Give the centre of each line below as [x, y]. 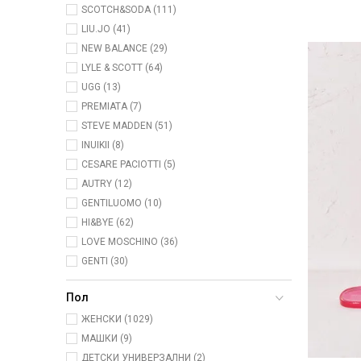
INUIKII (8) [103, 145]
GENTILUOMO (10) [122, 203]
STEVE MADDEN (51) [127, 126]
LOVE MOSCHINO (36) [130, 242]
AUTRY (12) [107, 184]
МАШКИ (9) [107, 339]
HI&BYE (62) [108, 223]
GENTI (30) [105, 261]
